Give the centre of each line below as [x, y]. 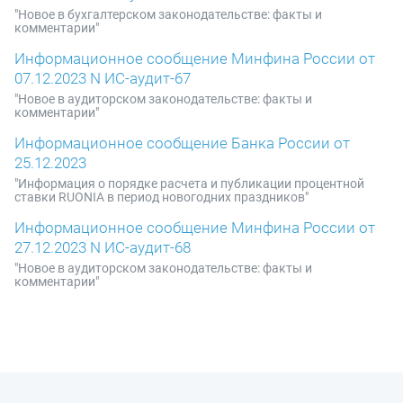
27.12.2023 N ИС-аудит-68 [103, 247]
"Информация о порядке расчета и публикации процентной [189, 183]
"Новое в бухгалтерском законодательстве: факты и [168, 14]
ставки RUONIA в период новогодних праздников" [161, 197]
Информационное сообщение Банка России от [182, 143]
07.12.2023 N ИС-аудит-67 [103, 78]
